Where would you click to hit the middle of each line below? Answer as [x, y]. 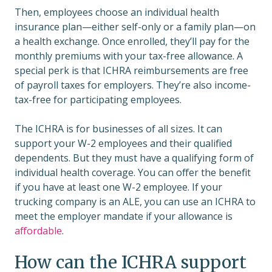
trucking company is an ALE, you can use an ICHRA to [135, 202]
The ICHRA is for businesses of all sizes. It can [118, 129]
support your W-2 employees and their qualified [123, 144]
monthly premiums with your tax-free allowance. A [129, 56]
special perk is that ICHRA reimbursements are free [131, 71]
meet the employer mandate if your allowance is [124, 216]
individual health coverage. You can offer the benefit [133, 173]
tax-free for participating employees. [99, 100]
